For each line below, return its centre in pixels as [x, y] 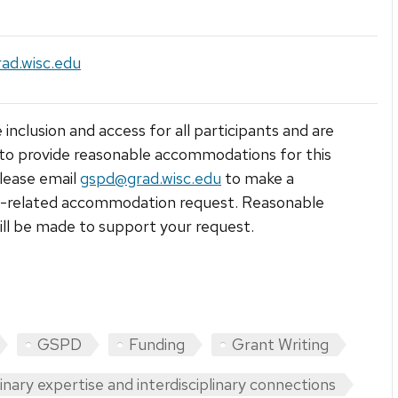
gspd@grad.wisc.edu [151, 179]
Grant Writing [280, 345]
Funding [157, 345]
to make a [258, 179]
